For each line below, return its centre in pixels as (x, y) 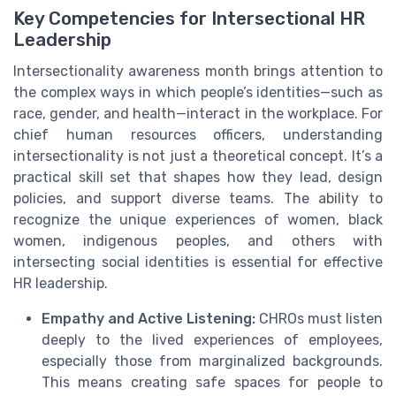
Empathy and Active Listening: (148, 319)
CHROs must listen (319, 319)
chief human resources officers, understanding (198, 135)
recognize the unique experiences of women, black (198, 220)
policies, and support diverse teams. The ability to (198, 199)
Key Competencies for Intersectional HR (189, 19)
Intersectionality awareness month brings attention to (198, 72)
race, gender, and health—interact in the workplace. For (198, 114)
